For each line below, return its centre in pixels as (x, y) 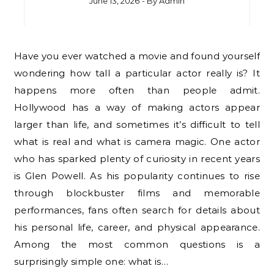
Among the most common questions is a (137, 245)
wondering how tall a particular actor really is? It (137, 73)
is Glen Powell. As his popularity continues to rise (137, 176)
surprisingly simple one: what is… (91, 262)
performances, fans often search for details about (137, 210)
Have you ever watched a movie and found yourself (18, 56)
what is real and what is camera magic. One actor (137, 142)
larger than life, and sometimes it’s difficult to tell (137, 125)
